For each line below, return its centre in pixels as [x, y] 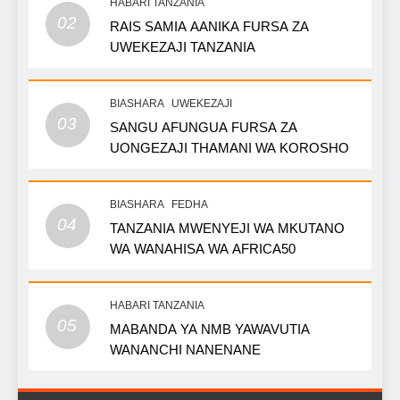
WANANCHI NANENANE [185, 350]
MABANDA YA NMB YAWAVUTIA [210, 329]
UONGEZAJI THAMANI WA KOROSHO [229, 148]
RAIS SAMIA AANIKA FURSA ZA [209, 27]
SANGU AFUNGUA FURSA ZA [204, 128]
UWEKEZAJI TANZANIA [183, 47]
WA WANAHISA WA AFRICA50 [203, 249]
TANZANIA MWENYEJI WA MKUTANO [227, 229]
